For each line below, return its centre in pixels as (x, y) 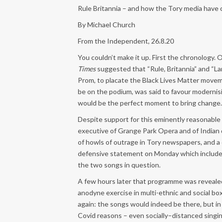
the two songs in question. (119, 165)
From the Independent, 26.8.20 (126, 41)
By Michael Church (107, 25)
